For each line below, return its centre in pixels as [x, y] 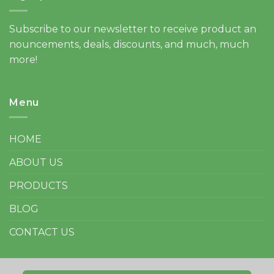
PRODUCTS [39, 186]
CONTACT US [42, 232]
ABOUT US [36, 163]
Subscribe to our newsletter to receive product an [133, 29]
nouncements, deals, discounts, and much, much [129, 44]
